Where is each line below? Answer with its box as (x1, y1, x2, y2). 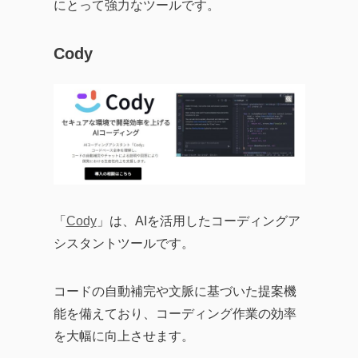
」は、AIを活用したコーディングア (96, 214, 300, 228)
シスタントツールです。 (53, 237, 194, 250)
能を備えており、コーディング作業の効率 (53, 307, 296, 320)
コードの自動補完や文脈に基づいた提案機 (53, 284, 296, 298)
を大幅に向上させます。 (53, 329, 194, 343)
